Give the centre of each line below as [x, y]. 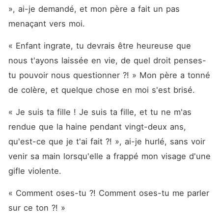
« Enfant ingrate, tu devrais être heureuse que [99, 46]
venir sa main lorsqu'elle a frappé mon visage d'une [109, 156]
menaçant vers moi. [48, 24]
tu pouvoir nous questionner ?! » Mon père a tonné [109, 75]
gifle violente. [36, 171]
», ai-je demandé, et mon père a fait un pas [94, 9]
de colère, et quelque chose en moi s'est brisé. [103, 90]
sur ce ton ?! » [37, 208]
